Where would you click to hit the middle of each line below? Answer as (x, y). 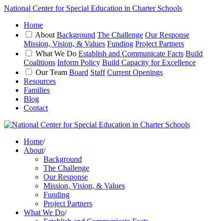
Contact (36, 108)
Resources (40, 81)
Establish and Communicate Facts (131, 54)
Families (37, 90)
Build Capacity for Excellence (149, 62)
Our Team (51, 72)
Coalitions (39, 62)
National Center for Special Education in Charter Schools (93, 8)
